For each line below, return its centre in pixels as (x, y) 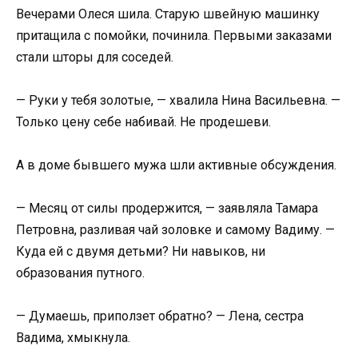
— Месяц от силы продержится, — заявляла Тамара (167, 209)
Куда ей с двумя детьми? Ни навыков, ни (141, 252)
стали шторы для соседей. (95, 57)
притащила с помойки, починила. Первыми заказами (174, 35)
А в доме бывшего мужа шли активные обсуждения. (176, 165)
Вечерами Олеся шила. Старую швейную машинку (168, 14)
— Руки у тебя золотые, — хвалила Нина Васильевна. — (178, 100)
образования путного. (80, 273)
